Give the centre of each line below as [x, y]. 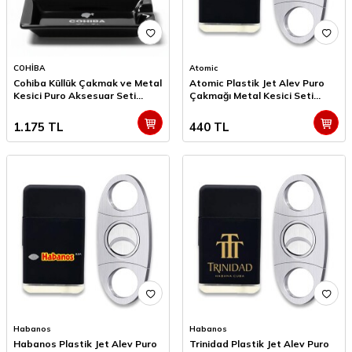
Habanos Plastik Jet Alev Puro [85, 344]
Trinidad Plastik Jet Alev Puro [259, 344]
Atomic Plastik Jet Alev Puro [257, 83]
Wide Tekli [38, 108]
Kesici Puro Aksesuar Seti [75, 96]
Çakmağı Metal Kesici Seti [251, 96]
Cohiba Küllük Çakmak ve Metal [88, 83]
